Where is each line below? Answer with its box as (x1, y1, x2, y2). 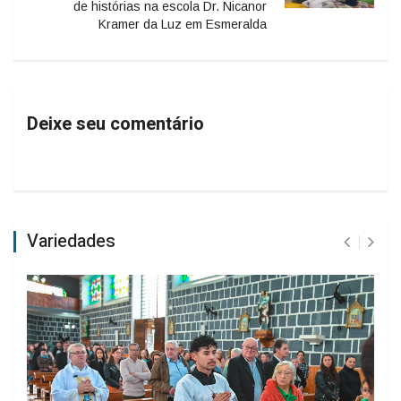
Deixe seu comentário (27, 110, 204, 137)
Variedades (27, 227, 115, 254)
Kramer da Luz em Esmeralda (98, 16, 267, 31)
